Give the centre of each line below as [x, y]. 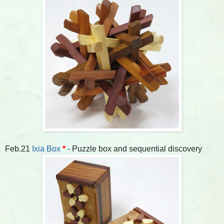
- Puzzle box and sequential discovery [134, 148]
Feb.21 [18, 148]
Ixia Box [46, 148]
